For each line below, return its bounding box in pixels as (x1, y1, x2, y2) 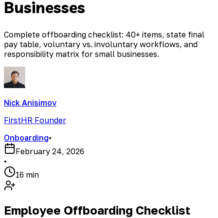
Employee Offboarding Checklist (4, 203, 190, 217)
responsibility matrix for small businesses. (4, 49, 159, 59)
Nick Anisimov (4, 98, 56, 108)
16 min (16, 170, 39, 180)
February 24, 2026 (16, 146, 84, 157)
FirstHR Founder (4, 115, 66, 126)
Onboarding (4, 133, 49, 143)
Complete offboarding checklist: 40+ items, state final (4, 30, 204, 40)
